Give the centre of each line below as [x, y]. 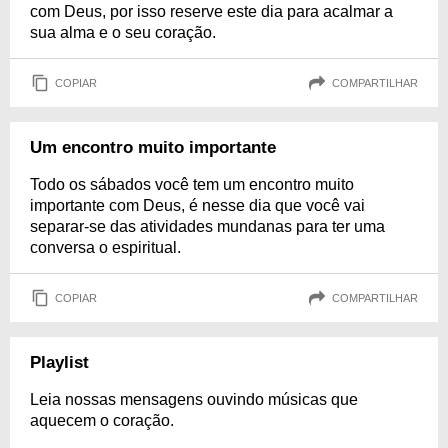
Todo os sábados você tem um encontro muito [192, 184]
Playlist [59, 362]
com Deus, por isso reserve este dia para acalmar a [211, 11]
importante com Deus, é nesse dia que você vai [197, 205]
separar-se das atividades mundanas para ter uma [207, 226]
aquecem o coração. [102, 420]
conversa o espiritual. [105, 247]
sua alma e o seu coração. [123, 32]
